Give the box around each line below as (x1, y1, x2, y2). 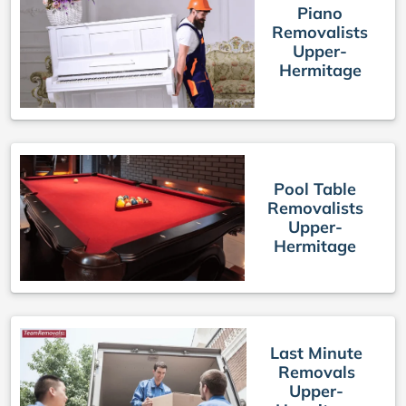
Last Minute (270, 343, 363, 364)
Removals (277, 362, 355, 383)
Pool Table (274, 179, 357, 200)
